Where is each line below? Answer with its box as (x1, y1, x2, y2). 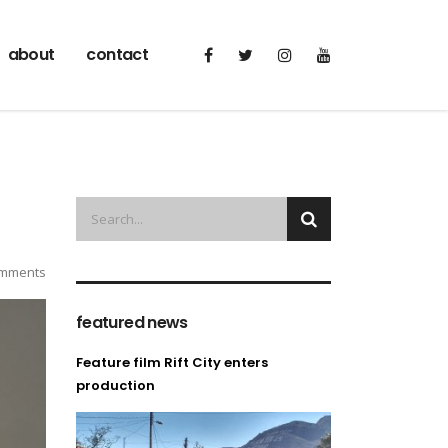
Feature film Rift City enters (76, 353, 268, 372)
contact (86, 43, 148, 66)
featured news (76, 311, 188, 334)
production (76, 376, 155, 395)
